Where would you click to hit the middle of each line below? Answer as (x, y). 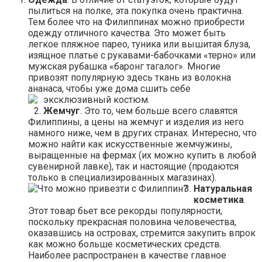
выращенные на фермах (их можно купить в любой (142, 155)
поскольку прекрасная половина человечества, (132, 222)
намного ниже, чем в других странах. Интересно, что (142, 133)
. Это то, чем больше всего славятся (159, 111)
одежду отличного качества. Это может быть (127, 33)
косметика (219, 199)
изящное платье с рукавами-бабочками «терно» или (142, 55)
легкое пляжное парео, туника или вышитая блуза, (139, 44)
